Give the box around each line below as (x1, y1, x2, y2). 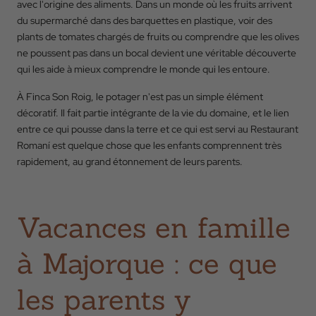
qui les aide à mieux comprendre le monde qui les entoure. (17, 63, 270, 75)
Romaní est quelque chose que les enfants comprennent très (17, 139, 281, 152)
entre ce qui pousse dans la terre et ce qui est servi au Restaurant (17, 123, 298, 135)
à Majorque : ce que (17, 245, 277, 281)
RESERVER (131, 5, 185, 18)
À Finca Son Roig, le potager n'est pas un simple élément (17, 90, 263, 103)
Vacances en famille (17, 209, 291, 245)
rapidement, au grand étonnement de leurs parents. (17, 155, 243, 168)
